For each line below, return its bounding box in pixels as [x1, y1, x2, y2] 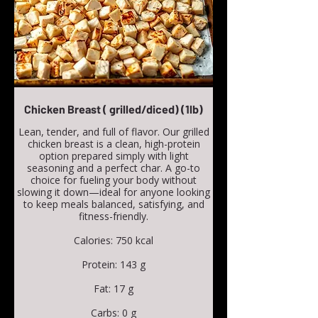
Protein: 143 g [82, 257, 146, 271]
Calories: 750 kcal [74, 233, 153, 247]
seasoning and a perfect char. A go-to [27, 160, 200, 175]
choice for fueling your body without [31, 172, 197, 187]
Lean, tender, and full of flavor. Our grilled [18, 124, 209, 138]
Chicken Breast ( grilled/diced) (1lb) [24, 102, 203, 116]
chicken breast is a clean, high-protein [27, 136, 200, 150]
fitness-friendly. [79, 209, 148, 223]
